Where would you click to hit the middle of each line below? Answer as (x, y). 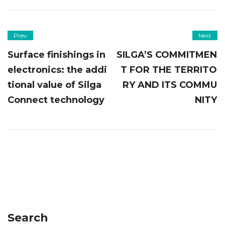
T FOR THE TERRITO (169, 70)
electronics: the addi (57, 70)
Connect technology (56, 100)
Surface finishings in (57, 54)
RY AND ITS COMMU (170, 85)
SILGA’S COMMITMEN (167, 54)
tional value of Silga (54, 85)
